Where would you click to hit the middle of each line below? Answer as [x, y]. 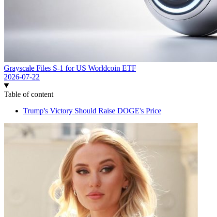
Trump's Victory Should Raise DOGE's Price [92, 111]
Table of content [29, 94]
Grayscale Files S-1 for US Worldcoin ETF [70, 68]
